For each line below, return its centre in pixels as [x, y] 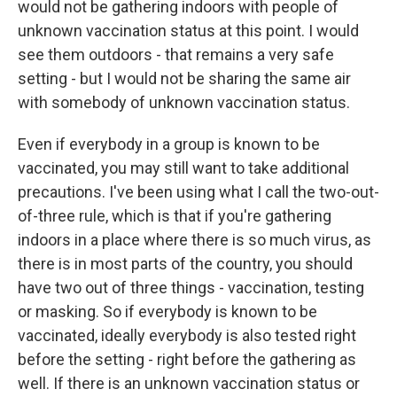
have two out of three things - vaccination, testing [191, 288]
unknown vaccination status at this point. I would [188, 31]
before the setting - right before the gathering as [187, 359]
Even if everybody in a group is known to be [169, 144]
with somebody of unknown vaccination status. [184, 102]
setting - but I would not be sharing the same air [184, 78]
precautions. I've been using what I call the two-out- [198, 192]
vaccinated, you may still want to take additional [183, 168]
